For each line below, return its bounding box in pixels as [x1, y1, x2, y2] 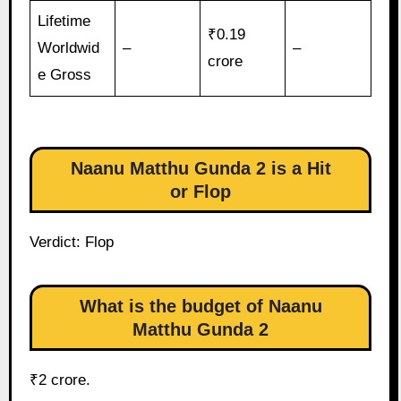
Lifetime [38, 13, 91, 30]
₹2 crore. [29, 371, 90, 389]
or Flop [170, 182, 231, 202]
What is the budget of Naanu [79, 296, 322, 317]
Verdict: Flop [29, 234, 114, 252]
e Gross [38, 66, 92, 84]
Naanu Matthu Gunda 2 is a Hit [70, 158, 331, 179]
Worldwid [38, 39, 100, 57]
